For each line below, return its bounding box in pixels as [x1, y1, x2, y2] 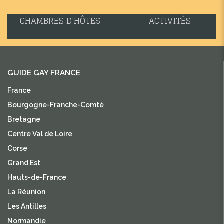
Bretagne [7, 115, 40, 124]
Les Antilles [7, 202, 46, 211]
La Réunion [7, 188, 45, 196]
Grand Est [7, 159, 40, 167]
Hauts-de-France [7, 173, 66, 182]
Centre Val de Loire [7, 130, 72, 138]
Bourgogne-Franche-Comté [7, 101, 104, 109]
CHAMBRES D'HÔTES [20, 13, 101, 29]
